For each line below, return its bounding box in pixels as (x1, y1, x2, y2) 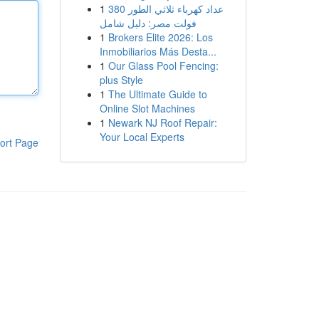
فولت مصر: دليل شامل (99, 16, 197, 30)
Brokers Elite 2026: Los (108, 30, 213, 44)
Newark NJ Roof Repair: (108, 115, 217, 130)
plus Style (99, 73, 143, 87)
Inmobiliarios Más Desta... (99, 44, 216, 58)
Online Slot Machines (99, 101, 195, 115)
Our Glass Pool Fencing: (108, 58, 219, 73)
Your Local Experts (99, 130, 184, 144)
